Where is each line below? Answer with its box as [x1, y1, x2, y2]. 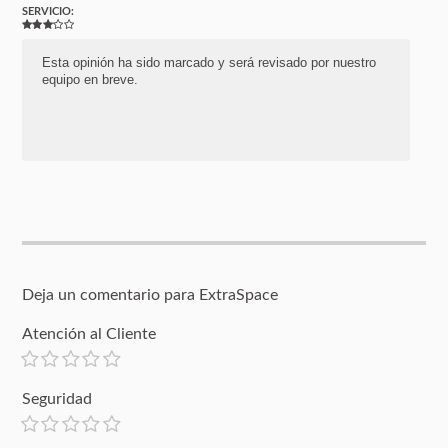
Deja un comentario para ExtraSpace [22, 286, 279, 303]
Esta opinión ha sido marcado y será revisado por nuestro [42, 54, 377, 70]
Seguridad [22, 390, 93, 407]
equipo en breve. [42, 71, 139, 87]
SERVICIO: [22, 5, 75, 17]
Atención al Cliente [22, 325, 157, 342]
